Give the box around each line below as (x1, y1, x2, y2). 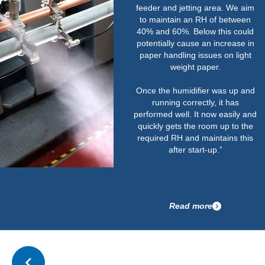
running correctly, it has (132, 97, 219, 107)
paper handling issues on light (119, 50, 232, 60)
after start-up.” (148, 144, 203, 154)
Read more (149, 201, 193, 211)
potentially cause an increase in (117, 38, 235, 48)
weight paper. (150, 62, 201, 72)
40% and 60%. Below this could (117, 26, 234, 36)
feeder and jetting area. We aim (116, 2, 235, 12)
